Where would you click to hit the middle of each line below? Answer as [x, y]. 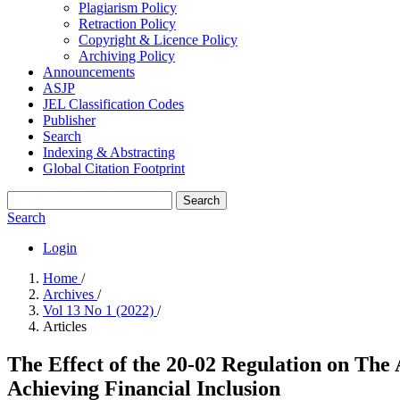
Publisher [69, 120]
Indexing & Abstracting [109, 152]
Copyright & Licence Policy [158, 40]
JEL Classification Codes [113, 104]
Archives [70, 294]
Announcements [89, 72]
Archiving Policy [127, 56]
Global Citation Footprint [114, 168]
